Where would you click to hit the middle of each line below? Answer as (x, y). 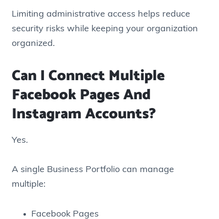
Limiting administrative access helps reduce (101, 15)
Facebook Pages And (81, 95)
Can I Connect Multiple (88, 76)
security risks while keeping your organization (105, 29)
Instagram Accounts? (84, 114)
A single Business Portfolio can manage (93, 170)
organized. (33, 44)
